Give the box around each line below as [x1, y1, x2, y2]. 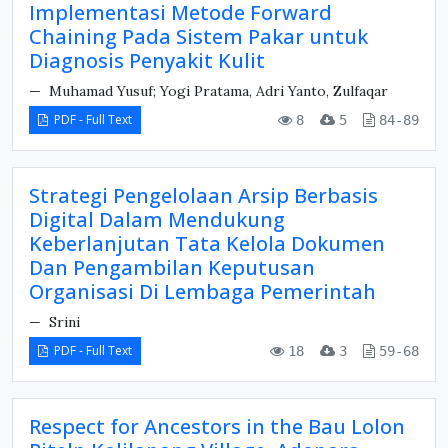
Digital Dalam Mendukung [29, 206, 285, 233]
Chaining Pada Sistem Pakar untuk [29, 23, 368, 50]
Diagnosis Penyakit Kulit [29, 47, 265, 74]
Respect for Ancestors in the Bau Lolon [29, 413, 405, 440]
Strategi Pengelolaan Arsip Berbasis [29, 182, 378, 209]
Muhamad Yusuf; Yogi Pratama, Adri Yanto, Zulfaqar [45, 82, 388, 100]
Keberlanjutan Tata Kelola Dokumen [29, 230, 385, 257]
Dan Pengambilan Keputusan [29, 254, 315, 281]
